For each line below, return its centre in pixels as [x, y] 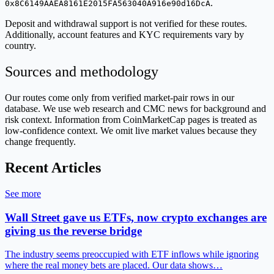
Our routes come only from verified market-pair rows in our [120, 98]
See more [23, 193]
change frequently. [40, 142]
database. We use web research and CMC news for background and [135, 109]
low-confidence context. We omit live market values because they [131, 131]
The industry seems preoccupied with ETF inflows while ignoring [132, 254]
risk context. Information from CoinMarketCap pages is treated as [131, 120]
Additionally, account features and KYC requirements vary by [124, 35]
